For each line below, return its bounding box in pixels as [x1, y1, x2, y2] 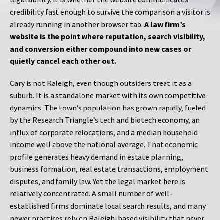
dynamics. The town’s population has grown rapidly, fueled [10, 103, 206, 113]
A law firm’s [144, 19, 186, 29]
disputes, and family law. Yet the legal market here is [10, 176, 185, 187]
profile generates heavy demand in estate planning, [10, 152, 183, 162]
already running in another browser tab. [10, 19, 144, 29]
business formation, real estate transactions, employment [10, 164, 208, 174]
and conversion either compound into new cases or [10, 44, 191, 54]
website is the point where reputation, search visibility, [10, 31, 205, 42]
